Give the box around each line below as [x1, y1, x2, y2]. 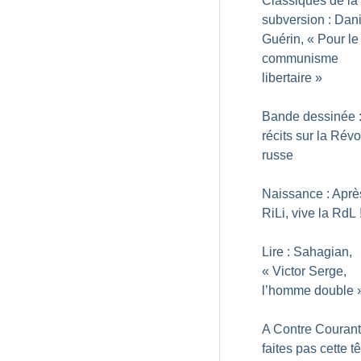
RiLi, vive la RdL [262, 206, 356, 220]
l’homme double [262, 284, 354, 297]
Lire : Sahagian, [262, 245, 352, 259]
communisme [262, 52, 338, 65]
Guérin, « [262, 32, 314, 46]
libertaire [262, 71, 312, 85]
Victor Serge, [272, 264, 346, 278]
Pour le [317, 32, 359, 46]
